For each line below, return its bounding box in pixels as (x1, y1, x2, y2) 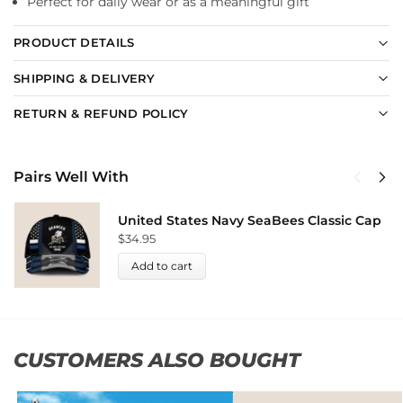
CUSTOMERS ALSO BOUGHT (13, 347, 300, 372)
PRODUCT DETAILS (13, 35, 135, 50)
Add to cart (131, 258, 193, 273)
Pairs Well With (13, 168, 129, 186)
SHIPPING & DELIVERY (13, 70, 156, 85)
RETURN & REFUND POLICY (13, 105, 189, 121)
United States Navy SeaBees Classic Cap (118, 211, 381, 228)
